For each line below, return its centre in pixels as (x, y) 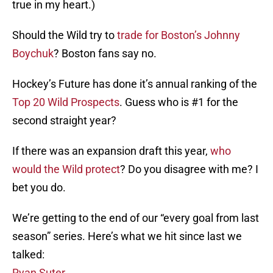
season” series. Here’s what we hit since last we (127, 236)
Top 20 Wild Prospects (66, 102)
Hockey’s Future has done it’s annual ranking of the (135, 84)
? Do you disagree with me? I (189, 169)
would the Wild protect (66, 169)
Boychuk (33, 54)
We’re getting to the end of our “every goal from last (136, 218)
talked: (28, 255)
